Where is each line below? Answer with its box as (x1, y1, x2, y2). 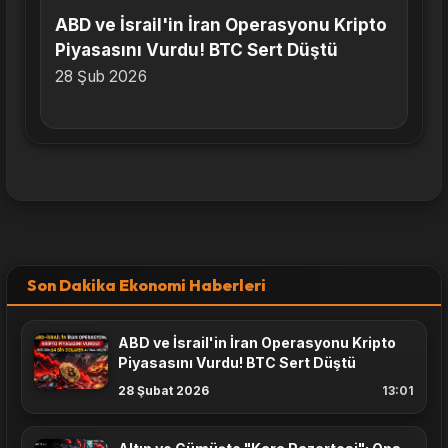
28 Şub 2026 (55, 67, 147, 87)
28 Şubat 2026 (118, 383, 209, 399)
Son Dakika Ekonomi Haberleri (27, 275, 266, 296)
